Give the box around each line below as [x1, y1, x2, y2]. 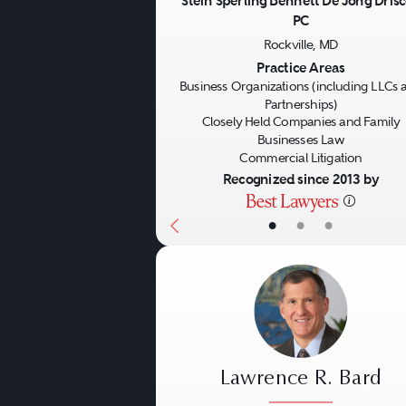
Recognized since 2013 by [222, 170, 380, 188]
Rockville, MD [263, 36, 339, 52]
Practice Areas [256, 58, 345, 76]
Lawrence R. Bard [219, 369, 382, 390]
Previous [169, 36, 249, 62]
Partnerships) [264, 96, 338, 111]
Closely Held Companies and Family [201, 114, 401, 129]
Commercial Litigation [239, 150, 362, 165]
